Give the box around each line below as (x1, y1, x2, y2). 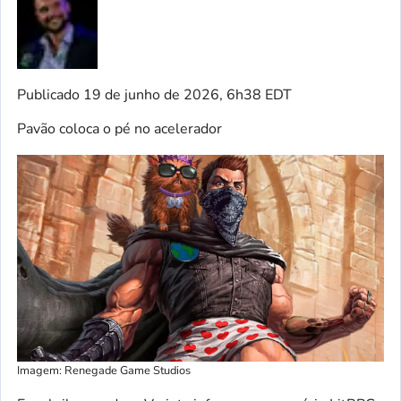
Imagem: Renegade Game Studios (17, 362, 191, 379)
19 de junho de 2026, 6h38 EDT (80, 85, 292, 105)
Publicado (17, 85, 80, 105)
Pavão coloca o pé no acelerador (17, 119, 222, 139)
